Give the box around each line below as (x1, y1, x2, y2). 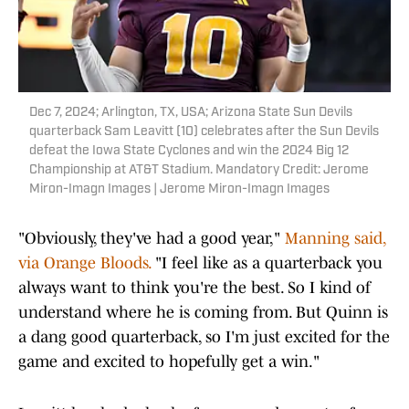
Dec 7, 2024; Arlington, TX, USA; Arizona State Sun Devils (29, 106, 352, 121)
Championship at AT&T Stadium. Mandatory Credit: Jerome (29, 163, 369, 178)
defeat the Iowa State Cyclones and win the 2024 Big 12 (29, 144, 349, 159)
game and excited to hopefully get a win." (18, 352, 320, 372)
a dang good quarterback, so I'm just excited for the (18, 328, 390, 347)
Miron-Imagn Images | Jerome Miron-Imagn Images (29, 183, 330, 197)
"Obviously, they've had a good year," (18, 229, 285, 248)
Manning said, (285, 229, 385, 248)
